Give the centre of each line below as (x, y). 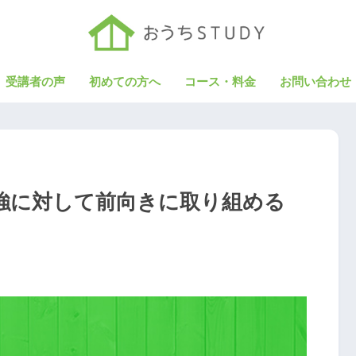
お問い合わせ (315, 81)
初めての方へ (124, 81)
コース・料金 (220, 81)
